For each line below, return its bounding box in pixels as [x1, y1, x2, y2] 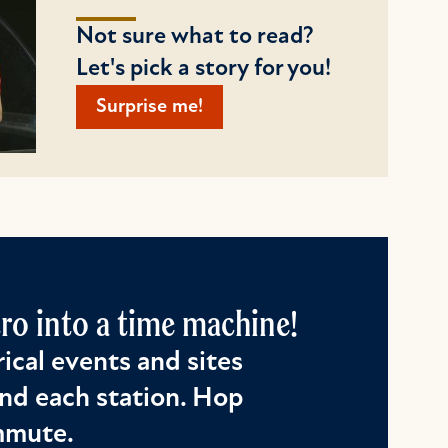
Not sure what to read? [76, 25, 314, 49]
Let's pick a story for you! [76, 57, 331, 81]
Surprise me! [96, 97, 203, 117]
